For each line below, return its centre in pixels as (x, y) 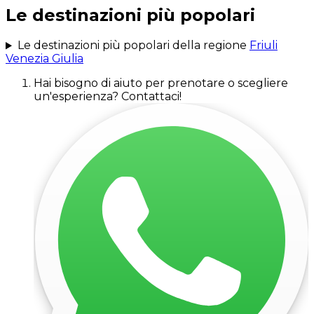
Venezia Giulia (45, 59)
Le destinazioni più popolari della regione (132, 46)
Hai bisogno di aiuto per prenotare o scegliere (161, 83)
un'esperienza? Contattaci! (108, 97)
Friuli (263, 46)
